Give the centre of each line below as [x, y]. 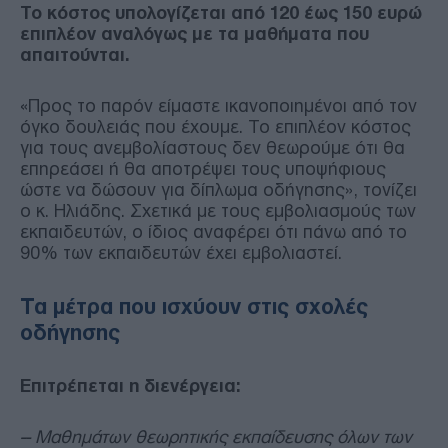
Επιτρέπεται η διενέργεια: [130, 385]
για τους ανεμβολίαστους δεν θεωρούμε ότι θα [212, 147]
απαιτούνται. [75, 54]
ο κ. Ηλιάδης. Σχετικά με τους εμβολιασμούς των [218, 210]
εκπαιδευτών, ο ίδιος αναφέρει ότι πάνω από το [213, 231]
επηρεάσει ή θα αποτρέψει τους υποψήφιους [203, 168]
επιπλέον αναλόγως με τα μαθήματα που [194, 33]
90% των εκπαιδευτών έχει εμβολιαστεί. [181, 252]
